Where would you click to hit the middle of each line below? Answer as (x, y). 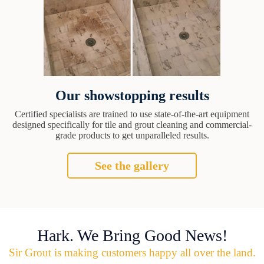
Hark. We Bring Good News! (132, 235)
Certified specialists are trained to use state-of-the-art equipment (132, 114)
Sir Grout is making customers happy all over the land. (132, 252)
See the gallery (132, 165)
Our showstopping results (132, 95)
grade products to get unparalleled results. (132, 135)
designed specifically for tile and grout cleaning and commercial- (132, 124)
